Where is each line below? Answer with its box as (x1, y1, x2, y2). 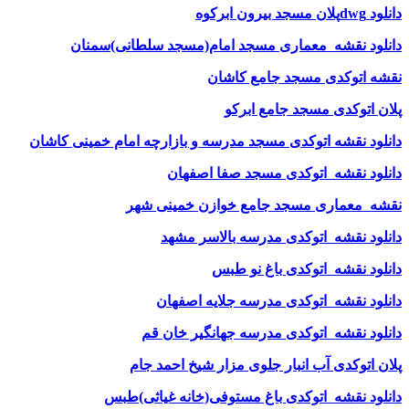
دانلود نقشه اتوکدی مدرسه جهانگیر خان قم (142, 324, 402, 341)
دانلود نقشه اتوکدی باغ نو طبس (212, 260, 402, 277)
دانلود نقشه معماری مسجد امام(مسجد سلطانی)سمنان (70, 37, 402, 53)
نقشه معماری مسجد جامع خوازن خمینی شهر (126, 196, 402, 213)
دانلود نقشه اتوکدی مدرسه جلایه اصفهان (156, 292, 402, 309)
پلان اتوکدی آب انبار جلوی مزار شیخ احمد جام (130, 356, 402, 372)
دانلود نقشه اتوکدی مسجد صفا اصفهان (167, 164, 402, 181)
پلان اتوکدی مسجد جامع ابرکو (225, 100, 402, 117)
